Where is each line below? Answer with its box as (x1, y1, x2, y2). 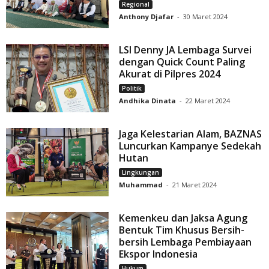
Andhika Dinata (119, 96, 177, 106)
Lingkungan (122, 168, 160, 177)
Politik (122, 84, 142, 93)
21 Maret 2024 (172, 180, 217, 190)
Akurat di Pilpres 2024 (119, 67, 221, 81)
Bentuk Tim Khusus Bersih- (119, 223, 245, 237)
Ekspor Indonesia (119, 247, 198, 261)
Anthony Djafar (119, 11, 174, 21)
